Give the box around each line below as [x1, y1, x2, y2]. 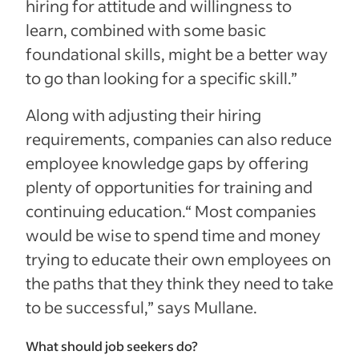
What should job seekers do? [26, 337, 198, 354]
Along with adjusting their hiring [26, 104, 261, 126]
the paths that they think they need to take [26, 272, 333, 294]
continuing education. [26, 200, 185, 222]
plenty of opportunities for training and [26, 176, 313, 198]
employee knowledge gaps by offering [26, 152, 309, 174]
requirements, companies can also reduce [26, 128, 332, 150]
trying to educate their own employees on [26, 248, 331, 270]
